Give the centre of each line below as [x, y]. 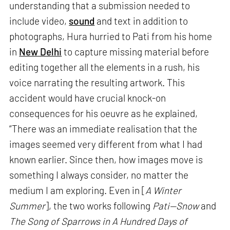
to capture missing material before [136, 52]
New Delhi [41, 52]
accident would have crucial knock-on [88, 98]
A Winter [164, 190]
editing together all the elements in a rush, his [105, 67]
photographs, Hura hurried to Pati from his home [111, 36]
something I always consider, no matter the [99, 175]
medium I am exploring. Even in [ [78, 190]
